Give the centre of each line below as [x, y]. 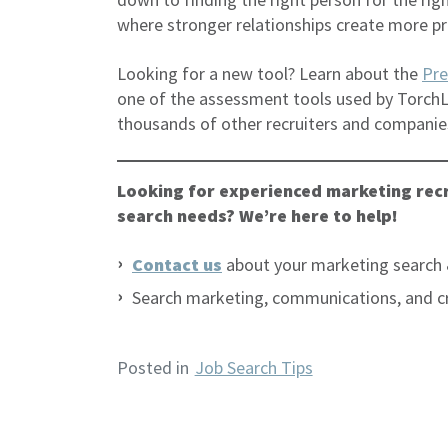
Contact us [177, 264]
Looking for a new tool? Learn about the [269, 73]
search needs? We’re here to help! [257, 215]
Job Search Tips [253, 368]
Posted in [155, 368]
